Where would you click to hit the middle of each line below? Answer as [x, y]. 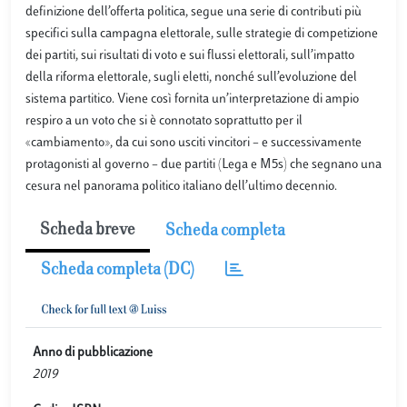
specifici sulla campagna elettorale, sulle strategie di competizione [202, 34]
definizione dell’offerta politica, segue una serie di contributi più [194, 12]
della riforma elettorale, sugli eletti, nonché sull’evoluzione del [191, 78]
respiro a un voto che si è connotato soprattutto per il [164, 121]
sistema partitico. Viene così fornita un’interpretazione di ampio [192, 99]
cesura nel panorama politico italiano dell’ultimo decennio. [181, 187]
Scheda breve [88, 231]
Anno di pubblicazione [93, 353]
